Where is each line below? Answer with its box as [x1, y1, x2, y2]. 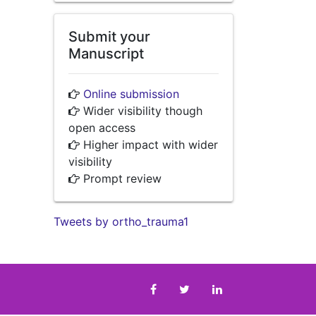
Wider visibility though [80, 103, 202, 118]
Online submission [83, 86, 179, 101]
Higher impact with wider [80, 137, 218, 152]
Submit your [68, 28, 150, 45]
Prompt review [80, 171, 162, 186]
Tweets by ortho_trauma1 [54, 214, 188, 229]
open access [68, 120, 135, 135]
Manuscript [68, 44, 144, 62]
